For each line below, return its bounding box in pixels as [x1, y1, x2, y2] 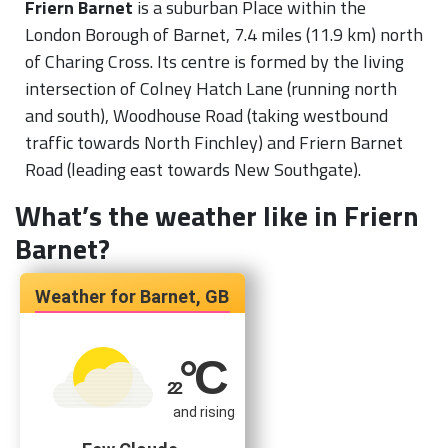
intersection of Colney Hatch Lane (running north [25, 74, 397, 102]
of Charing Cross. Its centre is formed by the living [25, 47, 404, 75]
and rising [172, 404, 235, 421]
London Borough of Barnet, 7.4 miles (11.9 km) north [25, 20, 423, 48]
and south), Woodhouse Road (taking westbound [25, 101, 388, 129]
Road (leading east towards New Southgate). [25, 155, 361, 183]
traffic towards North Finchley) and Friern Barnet [25, 128, 403, 156]
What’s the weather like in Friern [15, 193, 419, 237]
